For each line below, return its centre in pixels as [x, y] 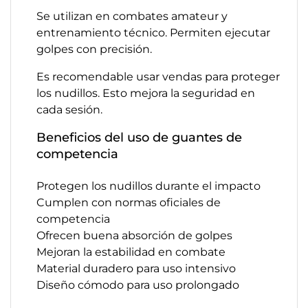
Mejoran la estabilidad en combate [131, 252]
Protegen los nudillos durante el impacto [148, 186]
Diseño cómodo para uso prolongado [138, 285]
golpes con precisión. [94, 49]
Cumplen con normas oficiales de [129, 202]
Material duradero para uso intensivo [136, 268]
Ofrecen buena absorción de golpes [134, 235]
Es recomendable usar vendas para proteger [158, 77]
